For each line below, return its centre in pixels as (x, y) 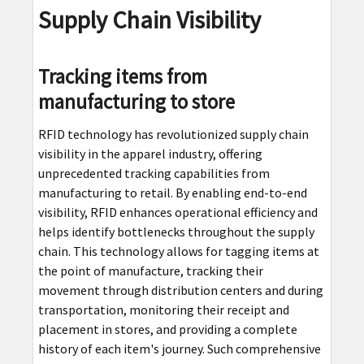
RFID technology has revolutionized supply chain (173, 134)
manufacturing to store (136, 101)
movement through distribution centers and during (180, 290)
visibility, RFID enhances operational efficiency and (178, 212)
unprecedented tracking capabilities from (154, 173)
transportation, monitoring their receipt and (163, 309)
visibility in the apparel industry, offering (150, 153)
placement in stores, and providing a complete (167, 329)
